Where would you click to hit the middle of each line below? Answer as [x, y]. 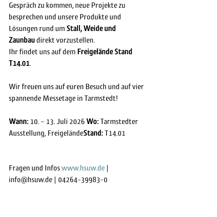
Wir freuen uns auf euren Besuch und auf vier [77, 86]
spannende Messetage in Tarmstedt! [63, 98]
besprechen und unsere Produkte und [66, 17]
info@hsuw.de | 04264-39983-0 [58, 179]
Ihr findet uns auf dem [43, 52]
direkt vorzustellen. [65, 40]
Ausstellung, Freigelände [46, 133]
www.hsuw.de [83, 168]
